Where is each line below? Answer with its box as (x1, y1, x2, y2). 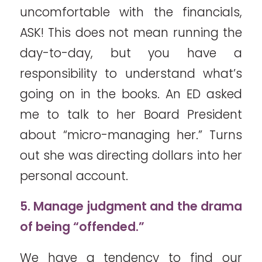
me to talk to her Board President (19, 105, 243, 123)
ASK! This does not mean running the (19, 23, 243, 41)
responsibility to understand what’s (19, 64, 243, 82)
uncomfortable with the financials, (19, 3, 243, 20)
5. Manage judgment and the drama (19, 198, 243, 215)
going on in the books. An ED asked (19, 85, 243, 102)
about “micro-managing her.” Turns (19, 126, 243, 143)
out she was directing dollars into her (19, 146, 243, 164)
